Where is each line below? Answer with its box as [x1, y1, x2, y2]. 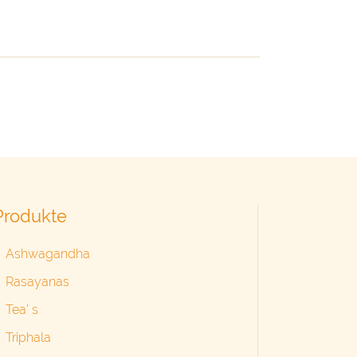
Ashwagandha [6, 246, 91, 262]
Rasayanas [6, 274, 70, 290]
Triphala [6, 330, 52, 346]
